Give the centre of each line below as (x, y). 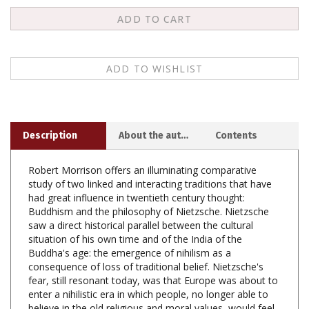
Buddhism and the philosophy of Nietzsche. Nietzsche (149, 188)
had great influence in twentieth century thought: (137, 175)
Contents (236, 112)
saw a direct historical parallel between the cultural (141, 202)
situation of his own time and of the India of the (135, 216)
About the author (185, 112)
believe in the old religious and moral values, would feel (151, 285)
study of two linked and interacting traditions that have (150, 161)
